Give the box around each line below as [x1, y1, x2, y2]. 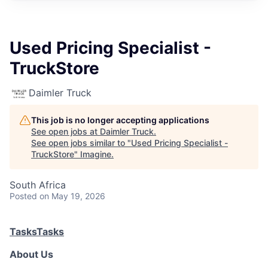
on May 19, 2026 [39, 191, 105, 201]
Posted [10, 191, 37, 201]
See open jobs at [31, 126, 100, 136]
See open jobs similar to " [31, 138, 131, 148]
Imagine [80, 149, 111, 159]
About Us [10, 248, 53, 260]
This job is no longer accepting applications [31, 115, 209, 125]
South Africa [10, 179, 66, 191]
